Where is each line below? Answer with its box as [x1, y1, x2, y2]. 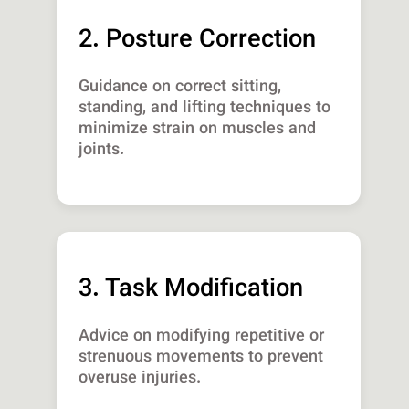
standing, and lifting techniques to [79, 96, 331, 122]
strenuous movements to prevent [79, 345, 324, 372]
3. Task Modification [79, 270, 304, 310]
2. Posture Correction [79, 21, 317, 61]
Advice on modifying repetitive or [79, 324, 325, 351]
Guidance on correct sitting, [79, 75, 282, 101]
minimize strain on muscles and [79, 117, 317, 143]
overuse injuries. [79, 366, 202, 393]
